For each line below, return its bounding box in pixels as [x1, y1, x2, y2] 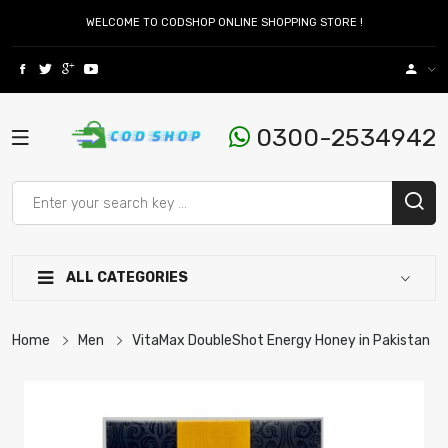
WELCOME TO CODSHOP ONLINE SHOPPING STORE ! [85, 16, 363, 29]
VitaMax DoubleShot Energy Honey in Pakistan [132, 332, 430, 349]
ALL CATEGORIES [63, 269, 188, 286]
